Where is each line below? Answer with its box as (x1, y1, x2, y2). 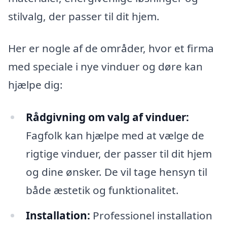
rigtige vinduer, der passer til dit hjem (25, 146, 212, 161)
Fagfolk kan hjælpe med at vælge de (25, 128, 204, 142)
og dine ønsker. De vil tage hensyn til (25, 164, 207, 179)
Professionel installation (90, 208, 212, 222)
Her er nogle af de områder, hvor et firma (8, 41, 214, 56)
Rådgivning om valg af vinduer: (25, 109, 189, 124)
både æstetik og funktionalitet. (25, 182, 179, 197)
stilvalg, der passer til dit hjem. (8, 9, 160, 23)
